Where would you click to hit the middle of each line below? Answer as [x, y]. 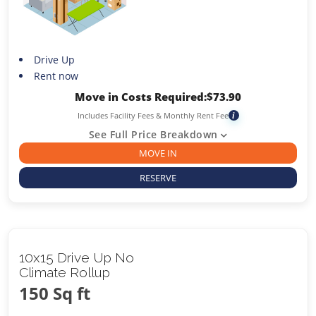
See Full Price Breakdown [153, 135]
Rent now [56, 76]
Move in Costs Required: [141, 97]
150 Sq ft [55, 293]
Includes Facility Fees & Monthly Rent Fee [153, 116]
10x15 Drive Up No [77, 257]
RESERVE [158, 177]
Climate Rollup [65, 272]
